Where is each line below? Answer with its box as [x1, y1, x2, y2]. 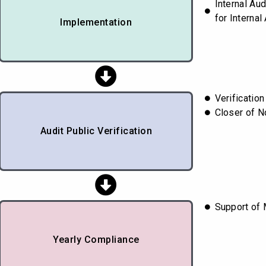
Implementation [60, 16, 132, 28]
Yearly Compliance [53, 233, 140, 245]
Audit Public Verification [40, 125, 153, 137]
